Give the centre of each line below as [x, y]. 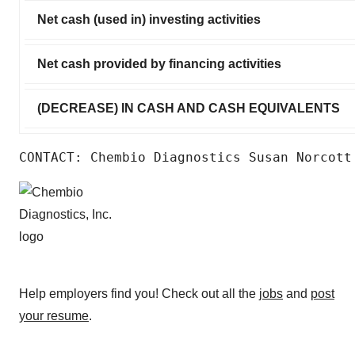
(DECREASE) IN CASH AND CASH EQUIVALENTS [189, 108]
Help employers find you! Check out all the [139, 293]
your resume [54, 315]
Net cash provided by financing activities [159, 63]
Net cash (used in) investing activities [149, 19]
